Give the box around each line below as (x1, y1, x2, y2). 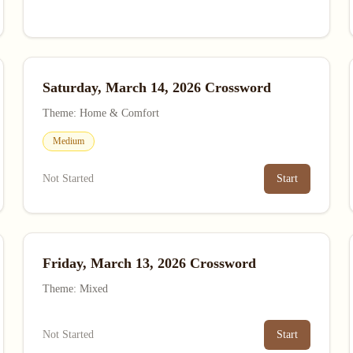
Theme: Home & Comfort (43, 107, 160, 119)
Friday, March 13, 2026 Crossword (43, 255, 257, 271)
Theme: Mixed (43, 283, 109, 295)
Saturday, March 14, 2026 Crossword (43, 80, 272, 95)
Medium (53, 136, 85, 147)
